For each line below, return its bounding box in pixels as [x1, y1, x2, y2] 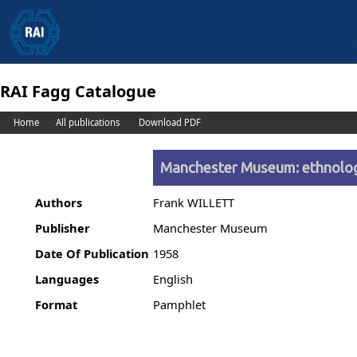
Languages [34, 270, 99, 287]
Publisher [34, 219, 90, 236]
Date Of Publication [34, 245, 149, 261]
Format [34, 296, 77, 312]
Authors [34, 194, 82, 210]
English [153, 270, 194, 287]
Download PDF [139, 116, 201, 128]
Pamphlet [153, 296, 206, 312]
